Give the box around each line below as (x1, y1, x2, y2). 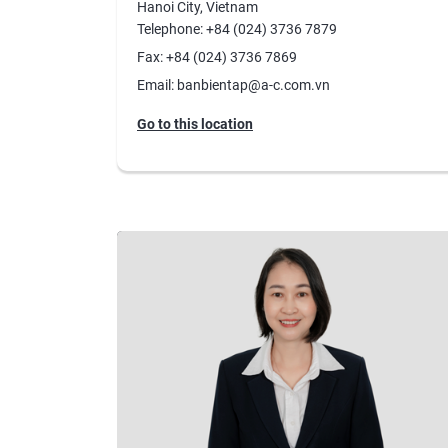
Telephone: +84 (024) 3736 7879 (137, 20, 337, 37)
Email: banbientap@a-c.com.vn (137, 76, 330, 93)
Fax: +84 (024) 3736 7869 (137, 48, 297, 65)
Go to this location (137, 115, 253, 132)
